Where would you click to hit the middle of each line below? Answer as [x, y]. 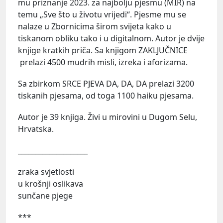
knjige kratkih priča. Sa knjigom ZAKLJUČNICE [103, 50]
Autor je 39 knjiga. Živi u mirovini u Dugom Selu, [108, 117]
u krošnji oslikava [51, 184]
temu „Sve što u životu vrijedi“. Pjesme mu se [102, 14]
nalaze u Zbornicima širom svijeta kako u [95, 26]
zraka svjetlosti [46, 172]
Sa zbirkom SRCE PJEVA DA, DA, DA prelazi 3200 [106, 83]
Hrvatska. [36, 129]
